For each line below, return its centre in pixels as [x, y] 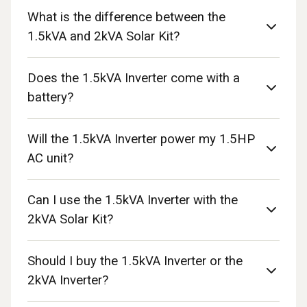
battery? [50, 97]
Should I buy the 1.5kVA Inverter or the [135, 261]
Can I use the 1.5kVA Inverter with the [133, 200]
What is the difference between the [126, 17]
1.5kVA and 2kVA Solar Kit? [103, 36]
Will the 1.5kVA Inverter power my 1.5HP [141, 139]
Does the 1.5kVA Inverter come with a [134, 78]
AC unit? [50, 158]
